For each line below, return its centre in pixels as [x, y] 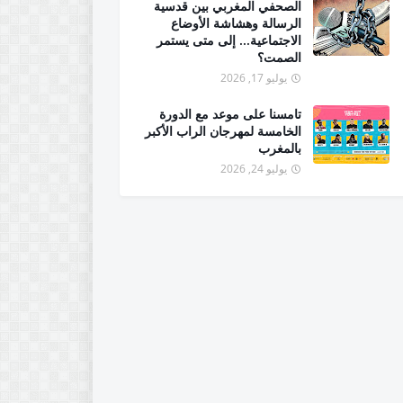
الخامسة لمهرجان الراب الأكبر [223, 131]
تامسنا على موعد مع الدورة [230, 114]
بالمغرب [280, 148]
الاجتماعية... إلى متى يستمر [229, 40]
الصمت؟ [279, 57]
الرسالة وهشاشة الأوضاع [236, 23]
